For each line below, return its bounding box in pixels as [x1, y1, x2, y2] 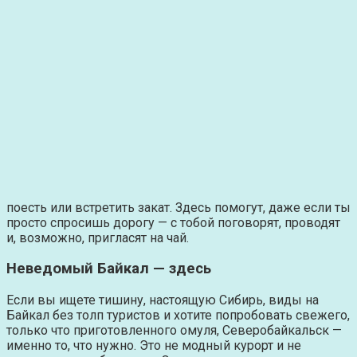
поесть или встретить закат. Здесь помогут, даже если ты [6, 199, 351, 215]
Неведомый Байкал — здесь [6, 260, 211, 278]
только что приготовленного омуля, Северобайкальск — [6, 323, 342, 339]
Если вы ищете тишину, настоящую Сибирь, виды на [6, 292, 319, 308]
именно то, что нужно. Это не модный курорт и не [6, 338, 301, 354]
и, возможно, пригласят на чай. [6, 229, 189, 245]
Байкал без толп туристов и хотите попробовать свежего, [6, 308, 350, 324]
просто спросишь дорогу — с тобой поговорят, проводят [6, 214, 340, 230]
